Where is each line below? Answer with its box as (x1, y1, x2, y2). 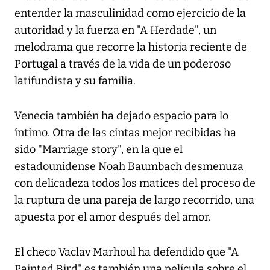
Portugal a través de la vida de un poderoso (14, 57, 231, 71)
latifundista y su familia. (14, 74, 136, 88)
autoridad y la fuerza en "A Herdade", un (14, 24, 216, 37)
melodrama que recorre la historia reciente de (14, 40, 247, 54)
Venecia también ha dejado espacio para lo (14, 109, 228, 123)
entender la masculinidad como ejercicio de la (14, 7, 246, 20)
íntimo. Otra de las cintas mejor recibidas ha (14, 126, 236, 140)
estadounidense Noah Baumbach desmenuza (14, 160, 243, 174)
